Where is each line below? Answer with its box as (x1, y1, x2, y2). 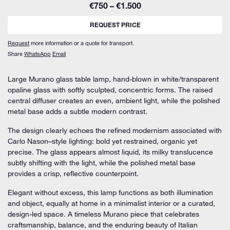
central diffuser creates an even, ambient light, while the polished (8, 96, 220, 105)
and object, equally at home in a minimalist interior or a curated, (8, 199, 215, 208)
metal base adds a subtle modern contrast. (8, 107, 147, 116)
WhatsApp (24, 50, 51, 57)
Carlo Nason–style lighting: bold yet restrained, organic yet (8, 137, 197, 146)
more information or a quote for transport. (29, 40, 134, 47)
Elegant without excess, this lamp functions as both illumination (8, 188, 213, 197)
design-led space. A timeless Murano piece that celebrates (8, 209, 199, 219)
